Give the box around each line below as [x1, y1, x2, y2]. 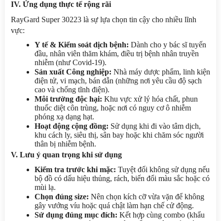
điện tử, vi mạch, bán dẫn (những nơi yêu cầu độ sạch [35, 76, 202, 85]
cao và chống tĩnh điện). [35, 85, 110, 94]
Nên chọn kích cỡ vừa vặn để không [89, 192, 204, 201]
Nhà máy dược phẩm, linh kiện [111, 67, 210, 76]
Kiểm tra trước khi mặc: [35, 165, 116, 174]
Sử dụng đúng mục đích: [35, 210, 117, 219]
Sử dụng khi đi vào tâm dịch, [109, 121, 201, 130]
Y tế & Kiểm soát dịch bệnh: [35, 40, 129, 49]
